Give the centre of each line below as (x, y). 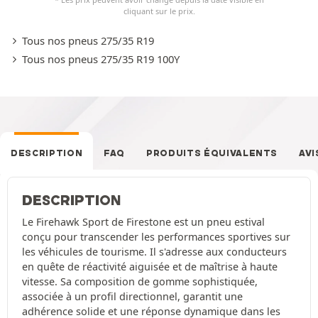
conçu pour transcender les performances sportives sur (156, 237)
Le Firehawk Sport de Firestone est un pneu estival (143, 222)
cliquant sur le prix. (159, 11)
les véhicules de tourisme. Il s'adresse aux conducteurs (154, 252)
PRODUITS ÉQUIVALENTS (212, 153)
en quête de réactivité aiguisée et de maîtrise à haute (150, 267)
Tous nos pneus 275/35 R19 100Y (100, 59)
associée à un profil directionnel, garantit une (132, 297)
